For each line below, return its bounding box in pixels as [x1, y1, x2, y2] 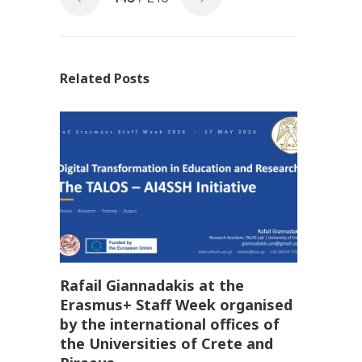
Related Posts [60, 69, 149, 88]
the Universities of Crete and [60, 334, 273, 354]
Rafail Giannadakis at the [60, 276, 244, 296]
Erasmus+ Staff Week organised [60, 295, 293, 315]
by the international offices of [60, 314, 280, 335]
